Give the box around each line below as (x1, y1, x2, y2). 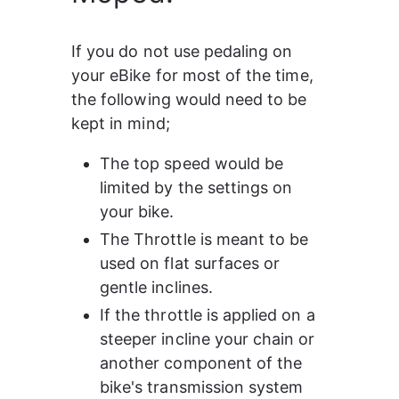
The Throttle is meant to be (100, 230, 313, 248)
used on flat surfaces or (100, 254, 285, 273)
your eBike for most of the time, (71, 66, 318, 85)
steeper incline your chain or (100, 330, 320, 348)
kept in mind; (71, 114, 170, 133)
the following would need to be (71, 90, 312, 109)
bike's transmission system (100, 378, 308, 396)
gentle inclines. (100, 278, 213, 297)
